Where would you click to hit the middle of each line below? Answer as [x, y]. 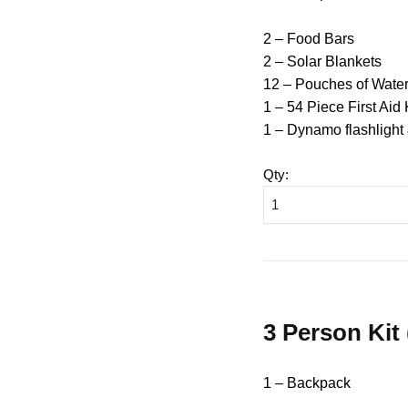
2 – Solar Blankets [323, 62]
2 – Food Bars [309, 39]
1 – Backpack [307, 382]
